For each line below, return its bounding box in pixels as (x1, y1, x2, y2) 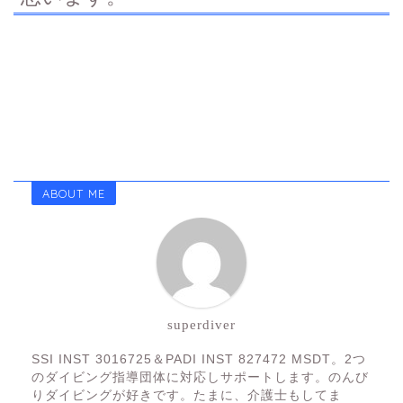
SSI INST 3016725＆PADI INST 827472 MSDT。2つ (31, 352, 366, 366)
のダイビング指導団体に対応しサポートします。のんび (31, 370, 369, 384)
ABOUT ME (42, 185, 105, 201)
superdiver (167, 316, 236, 332)
